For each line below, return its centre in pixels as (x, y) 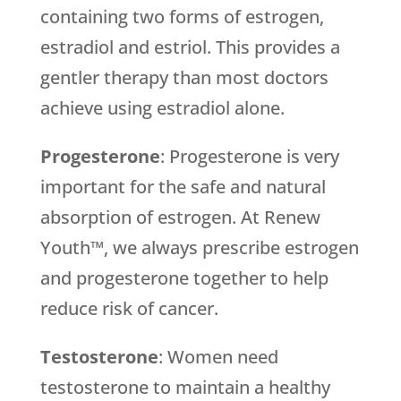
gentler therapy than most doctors (184, 78)
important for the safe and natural (183, 187)
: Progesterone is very (249, 157)
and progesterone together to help (184, 278)
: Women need (218, 357)
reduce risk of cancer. (129, 309)
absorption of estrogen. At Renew (180, 218)
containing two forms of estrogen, (182, 17)
